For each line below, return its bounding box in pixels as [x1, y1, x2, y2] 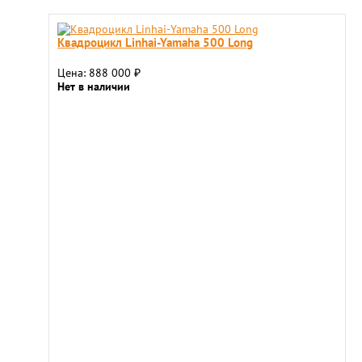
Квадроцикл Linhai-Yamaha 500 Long [57, 34, 253, 50]
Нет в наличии [57, 79, 130, 94]
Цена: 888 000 [57, 65, 134, 80]
